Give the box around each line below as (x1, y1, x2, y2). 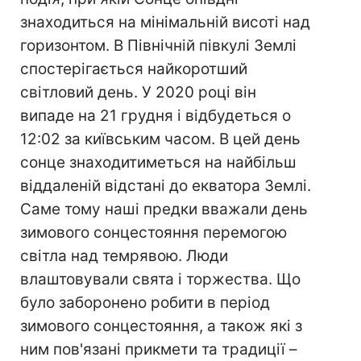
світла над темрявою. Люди (20, 247, 228, 266)
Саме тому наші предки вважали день (20, 200, 308, 219)
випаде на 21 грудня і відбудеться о (20, 106, 291, 126)
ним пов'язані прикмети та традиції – (20, 340, 297, 359)
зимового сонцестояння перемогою (20, 223, 287, 243)
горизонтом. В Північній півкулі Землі (20, 36, 297, 56)
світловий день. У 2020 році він (20, 83, 256, 102)
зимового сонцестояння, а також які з (20, 317, 302, 336)
